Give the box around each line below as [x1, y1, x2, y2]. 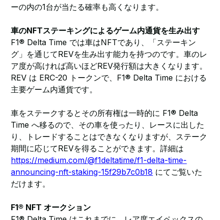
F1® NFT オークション [11, 202, 91, 212]
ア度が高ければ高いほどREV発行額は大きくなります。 [11, 61, 208, 71]
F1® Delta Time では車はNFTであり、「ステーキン [11, 37, 196, 47]
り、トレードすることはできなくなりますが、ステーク [11, 132, 208, 141]
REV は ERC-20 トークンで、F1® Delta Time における [11, 73, 207, 82]
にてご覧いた [153, 167, 203, 177]
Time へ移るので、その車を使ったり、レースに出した [11, 120, 205, 130]
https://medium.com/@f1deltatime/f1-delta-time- [11, 155, 187, 165]
